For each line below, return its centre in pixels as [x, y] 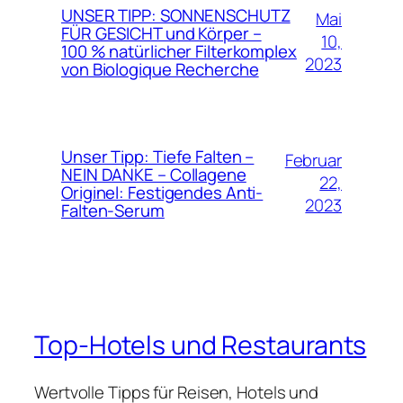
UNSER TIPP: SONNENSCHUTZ [176, 15]
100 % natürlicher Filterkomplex [179, 51]
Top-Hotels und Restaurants [201, 345]
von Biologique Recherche [160, 69]
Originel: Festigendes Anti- [162, 192]
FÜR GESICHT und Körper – [161, 33]
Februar [313, 160]
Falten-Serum [113, 210]
